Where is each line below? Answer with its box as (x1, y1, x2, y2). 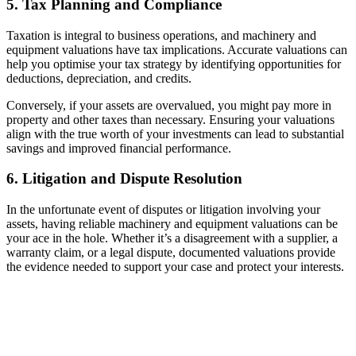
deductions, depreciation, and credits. (6, 71, 192, 85)
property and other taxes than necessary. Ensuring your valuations (6, 112, 335, 126)
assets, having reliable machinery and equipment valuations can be (6, 216, 338, 230)
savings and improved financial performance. (6, 141, 231, 155)
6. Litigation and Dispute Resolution (6, 170, 242, 188)
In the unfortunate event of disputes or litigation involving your (6, 202, 320, 216)
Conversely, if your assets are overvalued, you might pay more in (6, 98, 331, 112)
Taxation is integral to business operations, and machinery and (6, 28, 316, 42)
